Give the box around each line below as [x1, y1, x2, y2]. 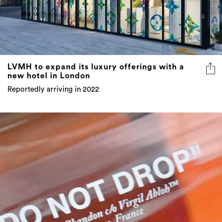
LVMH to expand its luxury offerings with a [7, 63, 184, 71]
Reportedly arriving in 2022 [7, 86, 99, 94]
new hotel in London [7, 72, 90, 80]
